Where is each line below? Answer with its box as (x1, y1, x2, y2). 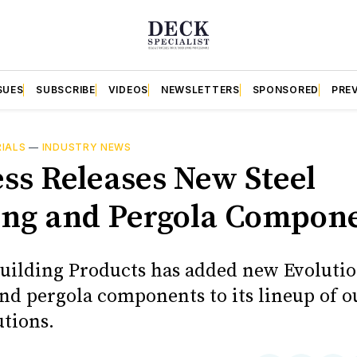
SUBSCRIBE (36, 83, 96, 96)
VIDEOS (108, 83, 148, 96)
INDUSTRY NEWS (41, 140, 131, 153)
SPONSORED (252, 83, 319, 96)
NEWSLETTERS (160, 83, 240, 96)
